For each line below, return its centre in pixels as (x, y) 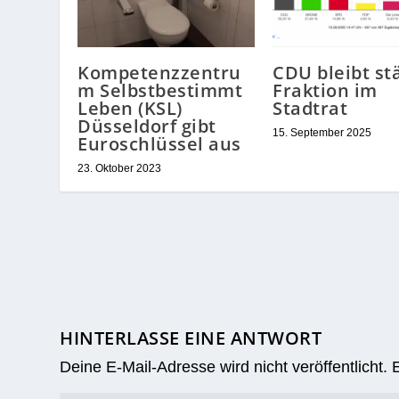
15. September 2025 (322, 133)
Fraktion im (325, 91)
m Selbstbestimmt (160, 91)
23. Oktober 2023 (120, 169)
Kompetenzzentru (159, 73)
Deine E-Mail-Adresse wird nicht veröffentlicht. (224, 367)
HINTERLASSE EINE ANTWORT (191, 338)
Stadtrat (310, 109)
